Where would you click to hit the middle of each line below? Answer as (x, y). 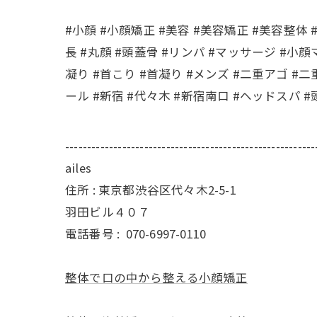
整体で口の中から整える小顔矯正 (156, 277)
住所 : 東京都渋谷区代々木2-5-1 (151, 189)
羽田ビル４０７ (108, 211)
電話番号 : (96, 233)
